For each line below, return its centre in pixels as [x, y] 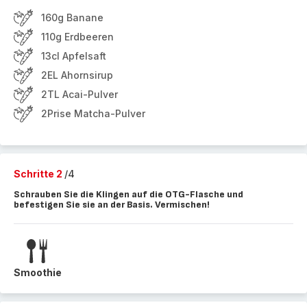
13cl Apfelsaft [74, 56]
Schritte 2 [39, 174]
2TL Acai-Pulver [79, 94]
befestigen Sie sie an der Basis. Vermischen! [112, 205]
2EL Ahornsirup [77, 75]
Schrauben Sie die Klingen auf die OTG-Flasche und [128, 194]
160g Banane [72, 17]
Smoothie [38, 272]
